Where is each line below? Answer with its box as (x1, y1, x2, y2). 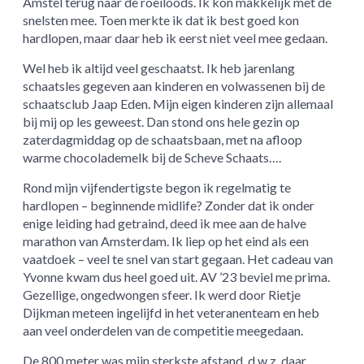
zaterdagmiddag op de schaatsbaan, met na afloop (23, 132, 303, 148)
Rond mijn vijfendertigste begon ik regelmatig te (23, 180, 292, 196)
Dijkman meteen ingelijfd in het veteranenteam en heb (23, 305, 320, 321)
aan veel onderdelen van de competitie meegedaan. (23, 323, 304, 339)
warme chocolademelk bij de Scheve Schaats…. (23, 149, 282, 166)
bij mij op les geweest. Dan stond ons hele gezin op (23, 114, 301, 130)
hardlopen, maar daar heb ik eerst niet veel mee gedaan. (23, 30, 328, 46)
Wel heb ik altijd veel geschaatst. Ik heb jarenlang (23, 60, 296, 76)
